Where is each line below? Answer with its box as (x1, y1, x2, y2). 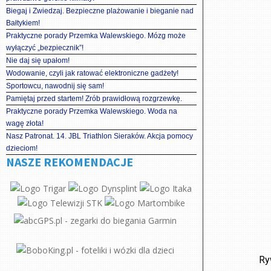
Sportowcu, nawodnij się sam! (6, 82, 104, 90)
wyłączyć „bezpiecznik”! (6, 44, 83, 52)
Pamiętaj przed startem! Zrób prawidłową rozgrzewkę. (6, 94, 182, 103)
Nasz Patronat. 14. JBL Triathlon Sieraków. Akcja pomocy (6, 132, 193, 140)
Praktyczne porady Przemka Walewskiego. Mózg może (6, 31, 186, 40)
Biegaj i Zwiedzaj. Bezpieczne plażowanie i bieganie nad (6, 7, 194, 15)
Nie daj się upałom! (6, 56, 70, 65)
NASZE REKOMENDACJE (6, 154, 133, 169)
